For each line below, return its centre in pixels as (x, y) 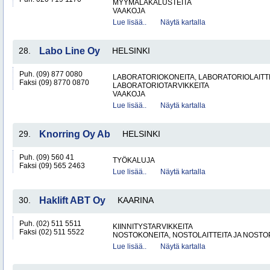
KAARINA (136, 200)
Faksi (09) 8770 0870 (54, 83)
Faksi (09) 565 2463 (52, 166)
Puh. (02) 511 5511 (50, 224)
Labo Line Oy (70, 51)
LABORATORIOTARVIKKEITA (161, 86)
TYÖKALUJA (134, 160)
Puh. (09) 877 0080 (51, 74)
